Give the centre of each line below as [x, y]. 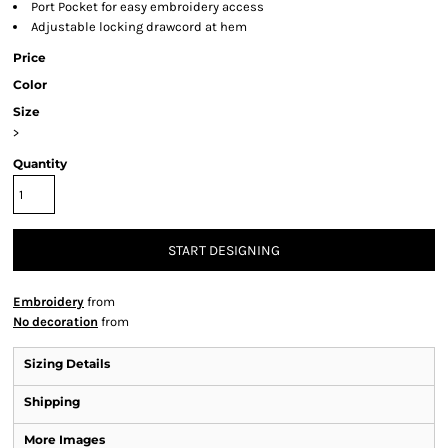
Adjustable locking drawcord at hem [139, 27]
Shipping [52, 402]
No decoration [55, 322]
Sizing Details [67, 364]
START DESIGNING [224, 251]
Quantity [40, 164]
